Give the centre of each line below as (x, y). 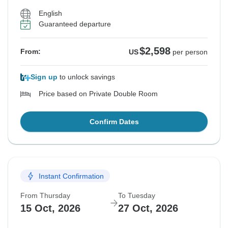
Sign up (44, 77)
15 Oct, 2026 (50, 208)
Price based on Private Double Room (98, 94)
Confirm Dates (114, 122)
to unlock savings (86, 77)
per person (190, 52)
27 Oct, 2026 (148, 208)
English (50, 13)
